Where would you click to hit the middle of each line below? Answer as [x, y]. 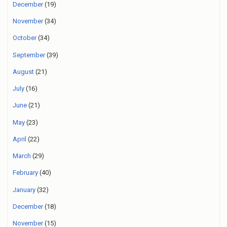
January [24, 190]
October [25, 38]
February [25, 173]
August [23, 71]
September [29, 55]
